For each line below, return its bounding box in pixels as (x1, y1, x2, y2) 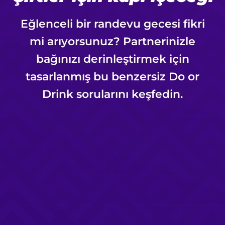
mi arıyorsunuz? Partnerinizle (30, 34, 195, 48)
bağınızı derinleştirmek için (36, 52, 189, 66)
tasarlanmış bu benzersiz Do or (26, 69, 199, 83)
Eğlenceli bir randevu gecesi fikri (20, 17, 205, 31)
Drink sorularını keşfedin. (42, 87, 183, 101)
